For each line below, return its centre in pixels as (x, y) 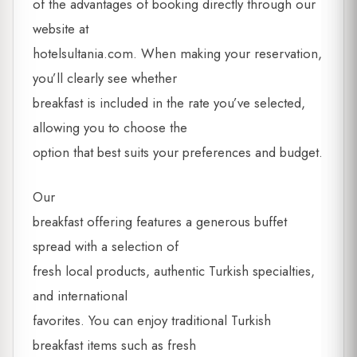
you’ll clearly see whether (105, 78)
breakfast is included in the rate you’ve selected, (169, 103)
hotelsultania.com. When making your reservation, (177, 53)
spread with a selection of (106, 247)
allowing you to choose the (110, 127)
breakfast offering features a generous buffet (160, 222)
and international (80, 296)
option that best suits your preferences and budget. (178, 152)
